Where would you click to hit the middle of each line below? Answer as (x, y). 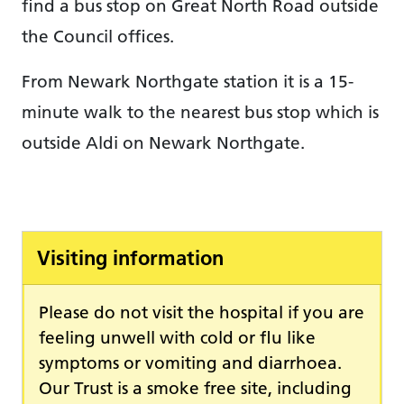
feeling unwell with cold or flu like (177, 338)
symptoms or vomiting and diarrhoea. (190, 363)
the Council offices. (98, 36)
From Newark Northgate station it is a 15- (188, 81)
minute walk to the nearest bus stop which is (200, 111)
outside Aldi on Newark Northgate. (163, 142)
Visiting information (130, 258)
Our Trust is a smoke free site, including (195, 388)
